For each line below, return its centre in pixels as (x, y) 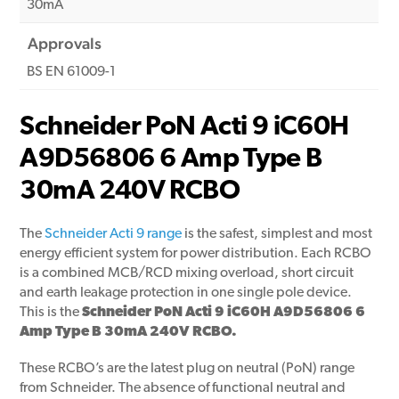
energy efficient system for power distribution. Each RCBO (196, 254)
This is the (51, 313)
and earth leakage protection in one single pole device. (186, 293)
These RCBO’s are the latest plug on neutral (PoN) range (187, 369)
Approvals (65, 43)
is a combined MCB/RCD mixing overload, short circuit (187, 274)
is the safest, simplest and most (277, 235)
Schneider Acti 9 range (114, 235)
